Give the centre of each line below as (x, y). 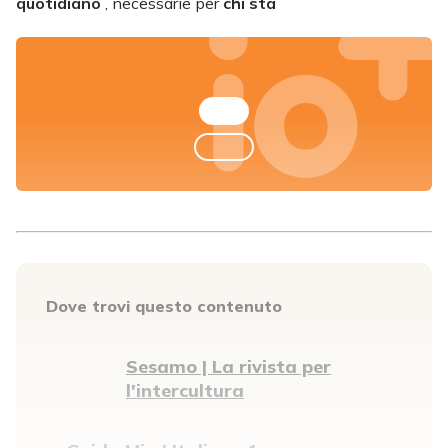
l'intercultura (185, 390)
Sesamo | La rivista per (228, 366)
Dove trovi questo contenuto (164, 305)
